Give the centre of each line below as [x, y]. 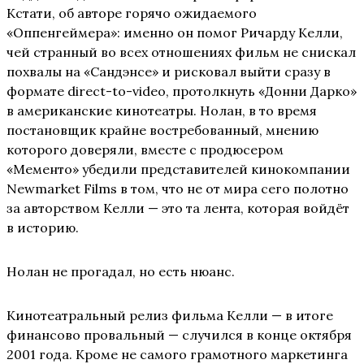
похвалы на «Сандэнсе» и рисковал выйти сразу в [169, 72]
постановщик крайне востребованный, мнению [162, 130]
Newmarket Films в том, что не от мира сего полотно [178, 189]
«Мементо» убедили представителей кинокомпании [178, 169]
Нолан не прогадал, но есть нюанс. [121, 272]
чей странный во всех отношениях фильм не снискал [181, 52]
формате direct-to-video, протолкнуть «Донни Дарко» [182, 91]
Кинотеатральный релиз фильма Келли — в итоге [170, 316]
